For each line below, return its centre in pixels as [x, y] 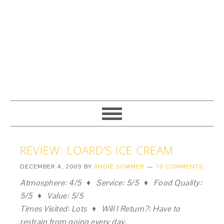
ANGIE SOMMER [119, 166]
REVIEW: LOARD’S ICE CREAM [97, 150]
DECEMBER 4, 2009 [51, 166]
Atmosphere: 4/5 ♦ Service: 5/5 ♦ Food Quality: [111, 183]
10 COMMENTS [180, 166]
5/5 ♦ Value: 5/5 [52, 196]
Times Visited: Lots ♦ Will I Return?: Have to [100, 209]
